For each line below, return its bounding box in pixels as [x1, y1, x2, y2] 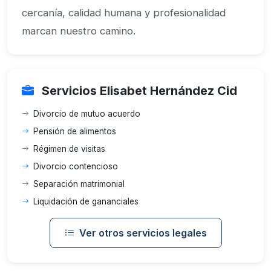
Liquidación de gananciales [33, 197, 139, 206]
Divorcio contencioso [33, 162, 118, 171]
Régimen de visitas [33, 144, 105, 154]
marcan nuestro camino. [22, 25, 135, 37]
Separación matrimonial [33, 179, 125, 189]
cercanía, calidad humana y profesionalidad [22, 7, 226, 19]
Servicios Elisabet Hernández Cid [39, 83, 237, 98]
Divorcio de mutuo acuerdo [33, 109, 140, 119]
